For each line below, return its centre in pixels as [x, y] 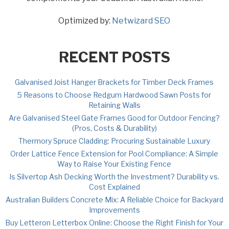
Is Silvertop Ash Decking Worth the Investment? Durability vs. [114, 176]
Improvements [114, 210]
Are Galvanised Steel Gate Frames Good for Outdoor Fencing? [114, 118]
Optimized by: [85, 20]
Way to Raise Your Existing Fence [114, 164]
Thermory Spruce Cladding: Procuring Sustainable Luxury [114, 141]
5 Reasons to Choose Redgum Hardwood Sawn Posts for [114, 95]
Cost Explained [114, 187]
